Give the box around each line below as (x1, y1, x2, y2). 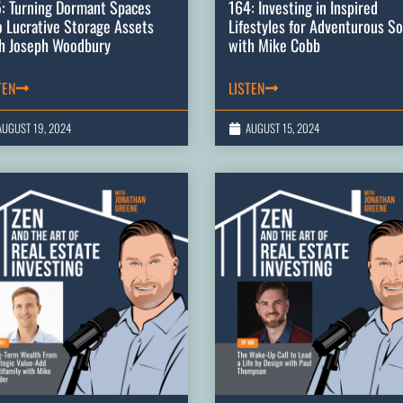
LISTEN (228, 77, 264, 100)
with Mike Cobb (228, 33, 320, 58)
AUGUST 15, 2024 (246, 119, 319, 138)
